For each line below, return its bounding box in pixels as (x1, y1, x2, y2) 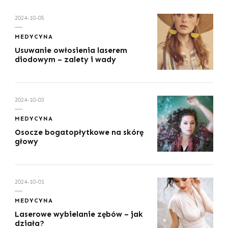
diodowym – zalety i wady (15, 54, 116, 64)
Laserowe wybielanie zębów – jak (15, 209, 143, 219)
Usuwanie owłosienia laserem (15, 45, 127, 55)
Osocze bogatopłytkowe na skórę (15, 127, 144, 137)
